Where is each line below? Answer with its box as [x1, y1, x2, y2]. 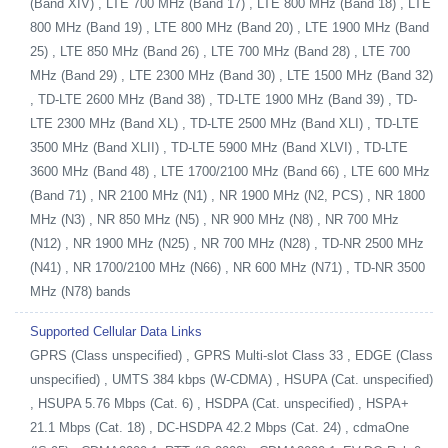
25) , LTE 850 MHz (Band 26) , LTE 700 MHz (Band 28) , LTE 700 [30, 44, 410, 59]
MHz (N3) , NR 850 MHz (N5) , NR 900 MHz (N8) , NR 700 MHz [30, 212, 399, 227]
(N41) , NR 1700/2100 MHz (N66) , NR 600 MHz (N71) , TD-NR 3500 [30, 260, 425, 275]
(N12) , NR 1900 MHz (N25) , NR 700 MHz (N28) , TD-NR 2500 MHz [30, 236, 424, 251]
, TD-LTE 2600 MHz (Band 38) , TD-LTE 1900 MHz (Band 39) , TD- [30, 92, 417, 107]
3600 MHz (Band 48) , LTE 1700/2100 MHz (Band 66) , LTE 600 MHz [30, 164, 430, 179]
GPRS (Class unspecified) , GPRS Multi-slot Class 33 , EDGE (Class [30, 348, 433, 363]
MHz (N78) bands [30, 284, 131, 299]
